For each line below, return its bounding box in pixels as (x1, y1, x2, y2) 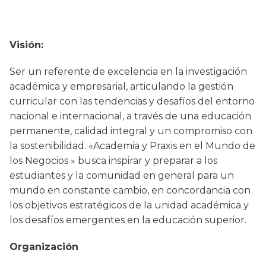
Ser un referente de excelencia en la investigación (9, 66, 247, 77)
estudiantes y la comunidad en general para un (9, 170, 234, 181)
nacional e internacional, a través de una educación (9, 110, 251, 122)
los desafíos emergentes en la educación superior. (9, 214, 246, 226)
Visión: (9, 39, 43, 50)
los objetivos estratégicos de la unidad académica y (9, 199, 249, 211)
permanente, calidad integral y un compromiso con (9, 125, 252, 137)
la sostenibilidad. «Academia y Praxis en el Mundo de (9, 140, 255, 151)
